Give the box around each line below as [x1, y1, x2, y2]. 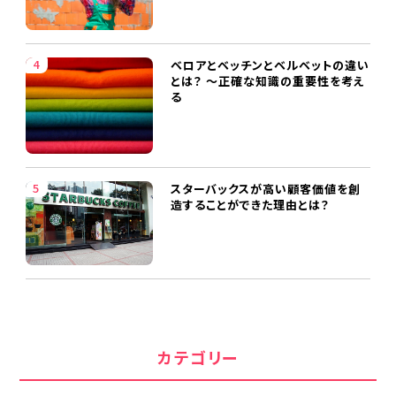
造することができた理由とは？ [170, 195, 330, 213]
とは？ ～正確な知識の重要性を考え [170, 72, 365, 90]
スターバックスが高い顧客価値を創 [170, 179, 361, 197]
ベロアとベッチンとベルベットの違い [170, 57, 369, 74]
